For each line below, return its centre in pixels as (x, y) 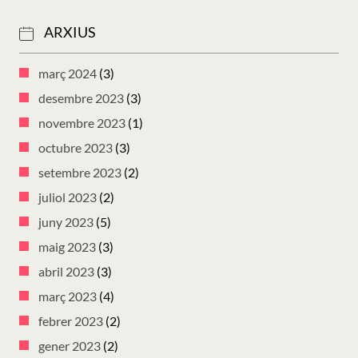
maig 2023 (67, 246)
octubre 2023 (76, 147)
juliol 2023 (68, 197)
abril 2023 (66, 271)
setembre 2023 (80, 172)
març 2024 (68, 73)
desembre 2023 (81, 97)
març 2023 (68, 296)
